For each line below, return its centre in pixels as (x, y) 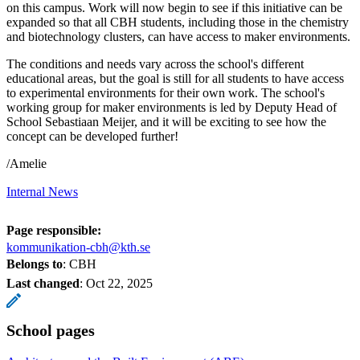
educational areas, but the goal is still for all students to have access (175, 78)
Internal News (42, 191)
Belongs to (35, 264)
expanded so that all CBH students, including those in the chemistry (178, 22)
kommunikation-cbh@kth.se (78, 247)
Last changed (43, 283)
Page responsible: (54, 230)
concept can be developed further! (92, 136)
